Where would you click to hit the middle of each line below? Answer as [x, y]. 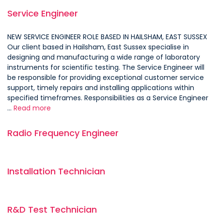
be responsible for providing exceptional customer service [106, 77]
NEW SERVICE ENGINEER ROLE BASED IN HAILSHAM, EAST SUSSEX [107, 37]
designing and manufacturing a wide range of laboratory [104, 57]
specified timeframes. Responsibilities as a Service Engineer [108, 98]
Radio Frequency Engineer [63, 133]
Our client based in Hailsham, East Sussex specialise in [98, 47]
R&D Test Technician [52, 209]
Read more [32, 108]
